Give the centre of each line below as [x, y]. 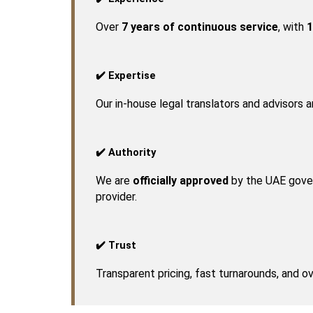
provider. [116, 196]
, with [292, 27]
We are [114, 180]
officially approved [181, 180]
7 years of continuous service [200, 27]
